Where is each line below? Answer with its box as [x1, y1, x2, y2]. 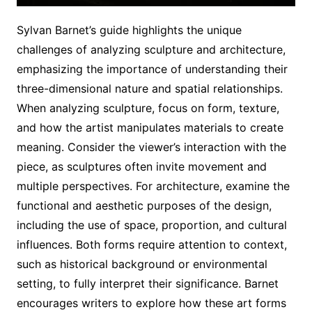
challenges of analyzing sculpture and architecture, [16, 42, 286, 56]
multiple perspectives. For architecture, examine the [16, 178, 290, 193]
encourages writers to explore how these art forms [16, 295, 286, 310]
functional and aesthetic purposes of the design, [16, 198, 272, 212]
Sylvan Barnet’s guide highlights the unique [16, 22, 242, 37]
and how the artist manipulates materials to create [16, 120, 283, 134]
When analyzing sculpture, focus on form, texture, [16, 100, 279, 115]
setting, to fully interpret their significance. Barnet [16, 276, 279, 290]
